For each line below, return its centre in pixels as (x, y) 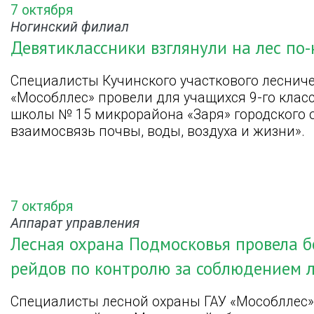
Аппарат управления (75, 223)
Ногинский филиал (70, 27)
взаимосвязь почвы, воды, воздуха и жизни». (158, 131)
